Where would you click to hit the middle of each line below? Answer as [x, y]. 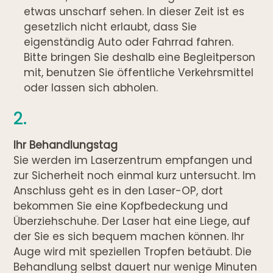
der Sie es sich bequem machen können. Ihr [129, 236]
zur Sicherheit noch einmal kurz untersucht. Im [135, 175]
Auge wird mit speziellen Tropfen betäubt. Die [133, 251]
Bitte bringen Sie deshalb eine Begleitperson [140, 57]
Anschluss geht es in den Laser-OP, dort [119, 190]
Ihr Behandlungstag [66, 145]
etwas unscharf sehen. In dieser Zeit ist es [134, 11]
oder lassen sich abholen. [91, 87]
